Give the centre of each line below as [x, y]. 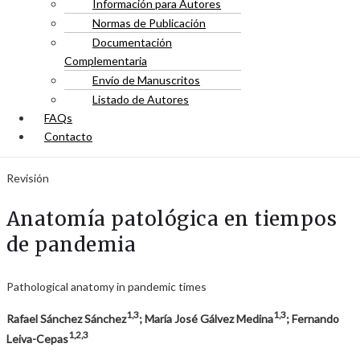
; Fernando [313, 318]
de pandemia [72, 245]
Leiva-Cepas [37, 339]
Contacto [68, 136]
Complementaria [106, 61]
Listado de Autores [141, 99]
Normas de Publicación [149, 23]
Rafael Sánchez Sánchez [66, 318]
